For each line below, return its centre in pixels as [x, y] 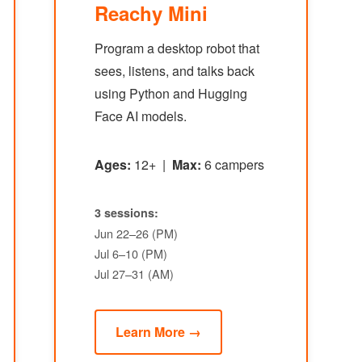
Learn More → [158, 332]
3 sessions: [126, 213]
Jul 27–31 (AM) [134, 274]
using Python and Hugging [170, 93]
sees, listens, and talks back [174, 71]
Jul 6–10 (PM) [130, 253]
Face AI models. [140, 116]
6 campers [232, 164]
